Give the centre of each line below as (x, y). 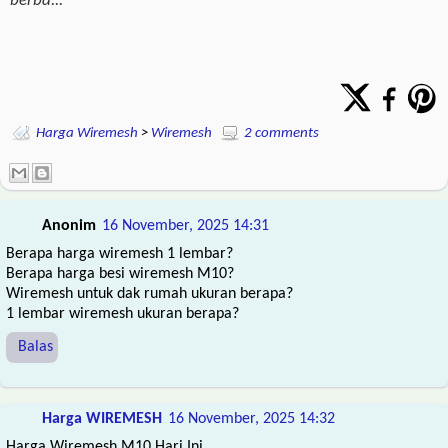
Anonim (69, 226)
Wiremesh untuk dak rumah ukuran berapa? (149, 294)
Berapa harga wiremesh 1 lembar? (119, 254)
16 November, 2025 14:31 (185, 226)
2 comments (281, 133)
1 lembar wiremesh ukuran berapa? (122, 314)
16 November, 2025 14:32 (251, 419)
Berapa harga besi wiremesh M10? (120, 274)
